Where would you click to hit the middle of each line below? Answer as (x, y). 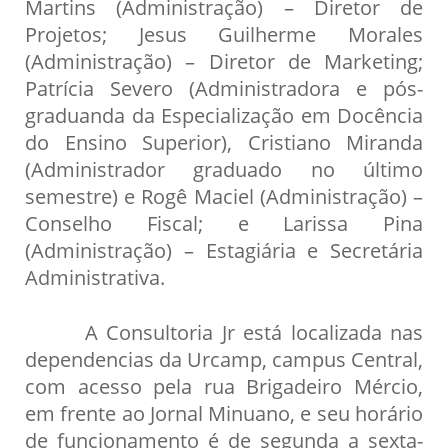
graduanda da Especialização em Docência (224, 114)
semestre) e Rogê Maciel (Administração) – (224, 195)
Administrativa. (95, 276)
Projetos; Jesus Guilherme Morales (224, 33)
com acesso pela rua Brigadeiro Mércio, (224, 385)
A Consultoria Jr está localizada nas (224, 331)
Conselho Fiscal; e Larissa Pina (224, 222)
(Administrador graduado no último (224, 168)
